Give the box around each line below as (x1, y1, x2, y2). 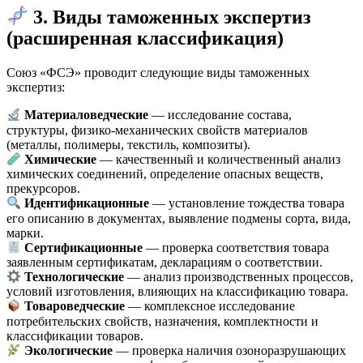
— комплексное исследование (125, 299, 296, 314)
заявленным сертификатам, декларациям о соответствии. (6, 255, 322, 270)
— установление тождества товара (149, 196, 345, 211)
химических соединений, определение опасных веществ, (6, 167, 323, 181)
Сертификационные (24, 241, 143, 255)
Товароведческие (24, 299, 126, 314)
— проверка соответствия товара (143, 241, 330, 255)
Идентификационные (24, 196, 150, 211)
